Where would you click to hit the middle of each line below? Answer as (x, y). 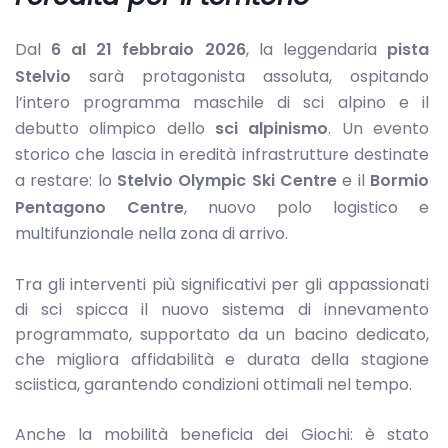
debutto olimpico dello (115, 129)
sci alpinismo (271, 129)
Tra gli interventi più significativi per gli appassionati (222, 284)
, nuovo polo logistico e (306, 208)
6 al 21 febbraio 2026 (148, 50)
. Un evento (378, 129)
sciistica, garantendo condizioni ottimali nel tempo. (213, 384)
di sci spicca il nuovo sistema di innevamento (222, 309)
